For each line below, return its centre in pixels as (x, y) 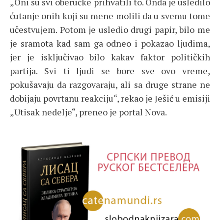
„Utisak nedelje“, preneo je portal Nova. (88, 112)
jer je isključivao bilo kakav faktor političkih (110, 57)
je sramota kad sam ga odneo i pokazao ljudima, (110, 43)
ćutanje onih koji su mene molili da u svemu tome (110, 15)
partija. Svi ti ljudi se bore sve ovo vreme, (110, 70)
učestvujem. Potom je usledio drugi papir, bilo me (110, 29)
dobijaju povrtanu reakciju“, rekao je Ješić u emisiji (110, 98)
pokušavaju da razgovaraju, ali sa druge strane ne (110, 84)
